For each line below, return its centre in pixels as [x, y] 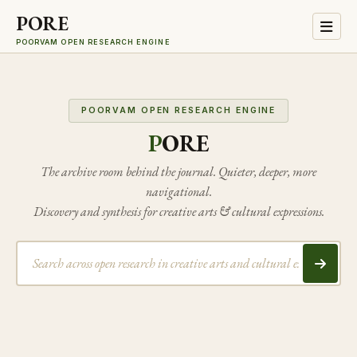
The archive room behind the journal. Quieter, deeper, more [178, 172]
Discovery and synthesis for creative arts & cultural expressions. [178, 212]
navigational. [178, 192]
